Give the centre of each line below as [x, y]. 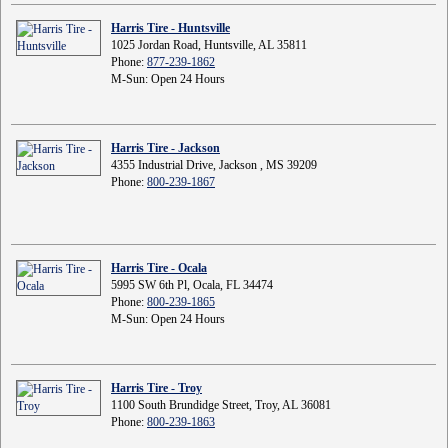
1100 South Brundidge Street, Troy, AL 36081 [221, 405]
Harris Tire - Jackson [165, 148]
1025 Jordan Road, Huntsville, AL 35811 [209, 45]
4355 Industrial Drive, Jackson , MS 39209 [214, 165]
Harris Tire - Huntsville [170, 28]
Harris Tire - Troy [156, 388]
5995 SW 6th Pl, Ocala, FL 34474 [192, 285]
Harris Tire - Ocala [159, 268]
